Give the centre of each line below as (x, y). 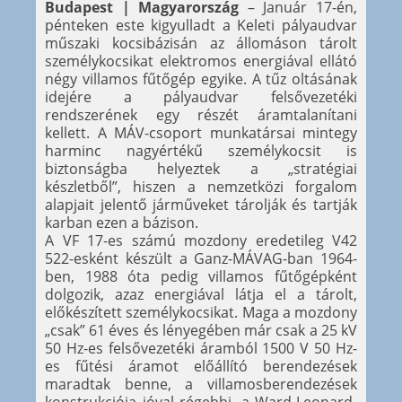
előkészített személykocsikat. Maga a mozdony (201, 313)
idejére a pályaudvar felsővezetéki (201, 97)
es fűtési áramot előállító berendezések (201, 367)
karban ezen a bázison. (122, 223)
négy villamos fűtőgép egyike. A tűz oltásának (201, 79)
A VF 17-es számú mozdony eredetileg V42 (201, 241)
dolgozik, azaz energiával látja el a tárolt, (201, 295)
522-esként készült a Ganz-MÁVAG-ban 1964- (201, 259)
